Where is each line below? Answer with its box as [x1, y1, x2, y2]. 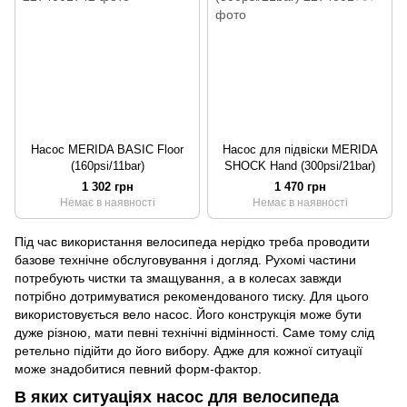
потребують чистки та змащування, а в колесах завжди [15, 270, 342, 285]
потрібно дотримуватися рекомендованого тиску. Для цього [15, 288, 369, 303]
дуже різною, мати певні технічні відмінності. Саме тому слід [15, 324, 374, 340]
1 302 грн [81, 179, 134, 194]
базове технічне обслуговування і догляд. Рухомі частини [15, 252, 356, 267]
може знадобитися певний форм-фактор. [15, 361, 262, 376]
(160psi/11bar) [70, 158, 144, 173]
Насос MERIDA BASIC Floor [31, 142, 184, 156]
